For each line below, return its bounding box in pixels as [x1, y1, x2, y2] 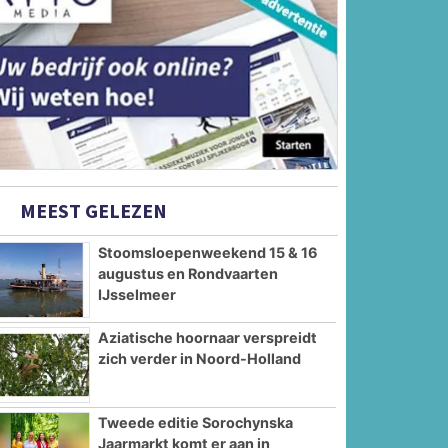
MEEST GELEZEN [16, 198, 168, 224]
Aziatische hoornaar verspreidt [98, 328, 318, 346]
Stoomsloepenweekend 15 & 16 [98, 244, 319, 262]
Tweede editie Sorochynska [98, 413, 294, 431]
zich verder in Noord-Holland [98, 349, 302, 367]
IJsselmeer [98, 286, 177, 304]
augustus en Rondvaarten [98, 265, 279, 283]
